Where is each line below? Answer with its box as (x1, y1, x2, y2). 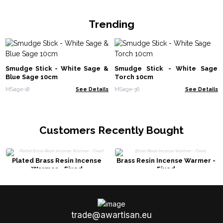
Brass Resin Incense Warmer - (116, 156, 216, 164)
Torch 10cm (114, 73, 153, 81)
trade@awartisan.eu (71, 210, 152, 221)
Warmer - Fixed (31, 165, 83, 173)
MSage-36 (114, 86, 139, 92)
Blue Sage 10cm (5, 73, 58, 81)
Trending (89, 17, 134, 30)
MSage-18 (5, 86, 29, 92)
